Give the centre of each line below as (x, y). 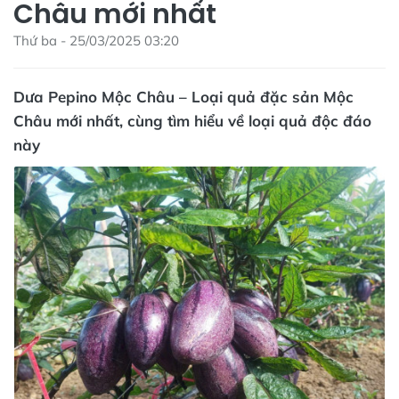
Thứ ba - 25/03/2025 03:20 (96, 40)
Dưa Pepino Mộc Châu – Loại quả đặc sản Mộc (183, 96)
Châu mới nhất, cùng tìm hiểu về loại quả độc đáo (192, 120)
